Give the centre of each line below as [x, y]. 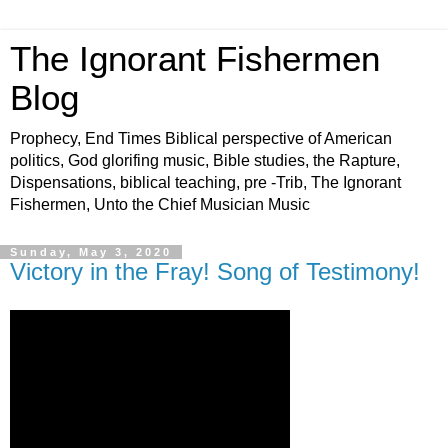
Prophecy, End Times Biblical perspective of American [201, 138]
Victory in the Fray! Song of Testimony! [215, 271]
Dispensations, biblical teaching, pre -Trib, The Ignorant [205, 182]
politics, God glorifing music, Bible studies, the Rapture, [205, 160]
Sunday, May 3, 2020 [91, 252]
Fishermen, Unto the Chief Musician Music [160, 204]
